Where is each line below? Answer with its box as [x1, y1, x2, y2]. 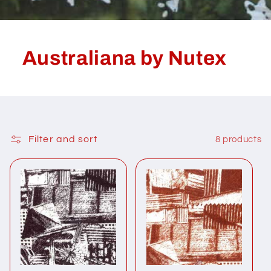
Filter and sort [28, 134, 97, 145]
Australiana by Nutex [22, 47, 227, 69]
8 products [215, 134, 262, 144]
